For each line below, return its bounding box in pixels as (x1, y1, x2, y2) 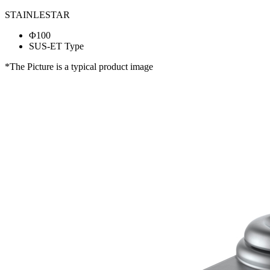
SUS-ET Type (29, 41, 84, 51)
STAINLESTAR (5, 10, 70, 20)
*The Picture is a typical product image (5, 61, 153, 72)
